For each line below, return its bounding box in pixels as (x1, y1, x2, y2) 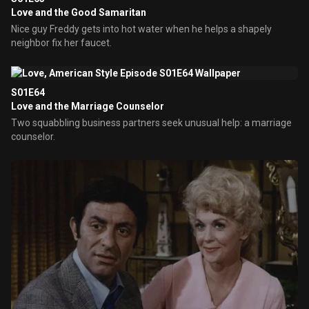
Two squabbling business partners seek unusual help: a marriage (11, 117, 292, 128)
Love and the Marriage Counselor (11, 101, 164, 112)
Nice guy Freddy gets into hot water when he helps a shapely (11, 23, 272, 34)
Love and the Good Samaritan (11, 7, 146, 18)
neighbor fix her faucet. (11, 37, 112, 48)
